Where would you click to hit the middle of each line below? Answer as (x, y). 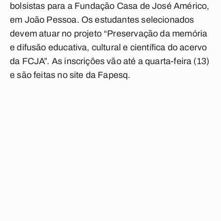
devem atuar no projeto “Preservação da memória (109, 34)
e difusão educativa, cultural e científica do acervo (109, 47)
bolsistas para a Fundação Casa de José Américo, (110, 6)
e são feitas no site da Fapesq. (70, 75)
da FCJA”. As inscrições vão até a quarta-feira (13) (110, 61)
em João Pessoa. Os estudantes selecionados (102, 20)
